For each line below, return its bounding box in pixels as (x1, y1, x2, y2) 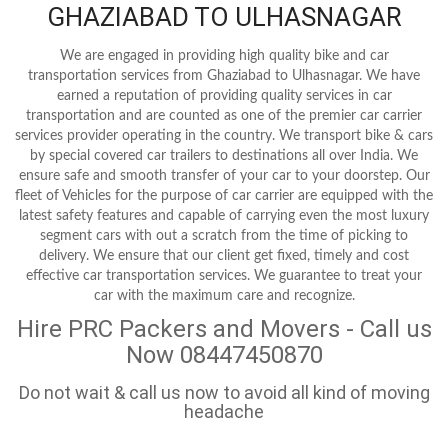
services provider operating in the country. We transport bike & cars (15, 128, 433, 143)
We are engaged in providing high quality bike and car (59, 48, 389, 63)
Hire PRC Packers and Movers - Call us (16, 314, 432, 343)
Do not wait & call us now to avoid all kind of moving (18, 381, 430, 403)
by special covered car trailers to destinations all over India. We (30, 148, 418, 163)
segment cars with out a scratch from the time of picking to (40, 228, 408, 243)
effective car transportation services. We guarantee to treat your (26, 268, 422, 283)
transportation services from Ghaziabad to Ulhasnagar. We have (28, 68, 420, 83)
